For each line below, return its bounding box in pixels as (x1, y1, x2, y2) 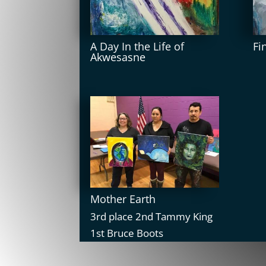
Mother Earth (90, 191, 156, 206)
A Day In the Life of (90, 39, 185, 53)
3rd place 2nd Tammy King (90, 209, 213, 223)
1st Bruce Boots (90, 226, 164, 240)
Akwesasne (90, 49, 146, 64)
